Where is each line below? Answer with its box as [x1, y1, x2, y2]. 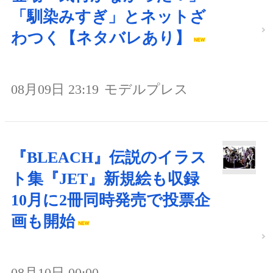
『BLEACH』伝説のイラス [11, 148, 207, 166]
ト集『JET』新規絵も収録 [11, 169, 215, 188]
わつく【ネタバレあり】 [11, 29, 191, 47]
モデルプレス [104, 81, 188, 97]
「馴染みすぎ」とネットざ [11, 7, 206, 26]
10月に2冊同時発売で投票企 [11, 191, 210, 209]
